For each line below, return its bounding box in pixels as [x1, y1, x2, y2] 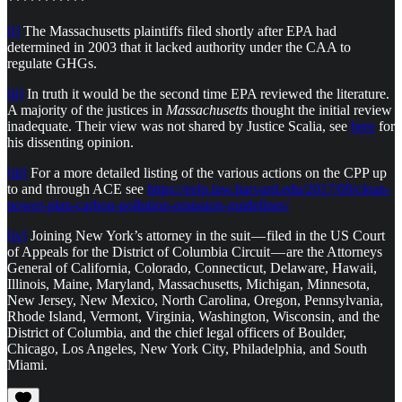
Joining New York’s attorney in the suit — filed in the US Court [27, 227, 385, 243]
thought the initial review [251, 101, 392, 118]
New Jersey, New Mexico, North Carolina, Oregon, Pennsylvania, [7, 292, 383, 308]
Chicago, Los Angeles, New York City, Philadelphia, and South [7, 340, 367, 356]
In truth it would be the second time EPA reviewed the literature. [23, 85, 389, 101]
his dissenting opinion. [7, 134, 134, 150]
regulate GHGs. [7, 55, 97, 71]
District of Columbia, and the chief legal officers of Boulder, [7, 324, 346, 340]
